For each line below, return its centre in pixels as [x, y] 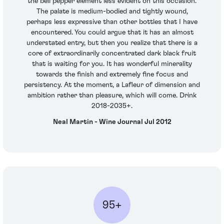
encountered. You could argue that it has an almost [112, 33]
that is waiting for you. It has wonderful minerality [112, 64]
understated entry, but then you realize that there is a [112, 43]
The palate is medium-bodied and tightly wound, [112, 12]
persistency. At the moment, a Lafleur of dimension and [112, 85]
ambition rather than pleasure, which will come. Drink [112, 96]
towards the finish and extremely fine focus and [112, 75]
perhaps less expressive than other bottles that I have [112, 22]
